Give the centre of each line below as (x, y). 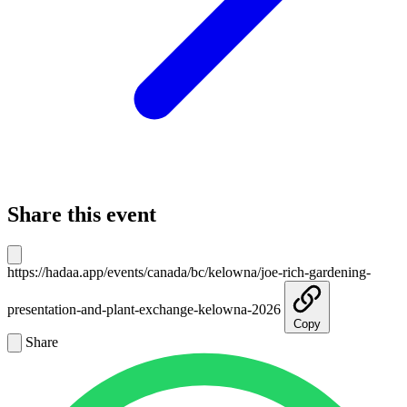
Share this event (82, 215)
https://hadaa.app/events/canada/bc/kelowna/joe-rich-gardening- (189, 272)
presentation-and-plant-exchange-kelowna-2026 (144, 309)
